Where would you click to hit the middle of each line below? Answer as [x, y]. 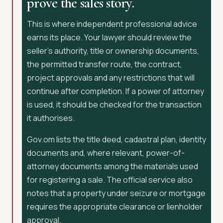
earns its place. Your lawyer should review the [109, 37]
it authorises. [51, 118]
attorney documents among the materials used [112, 166]
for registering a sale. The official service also [110, 180]
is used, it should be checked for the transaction [114, 105]
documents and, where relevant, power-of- [106, 153]
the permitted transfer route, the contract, [105, 64]
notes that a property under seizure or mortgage [116, 193]
